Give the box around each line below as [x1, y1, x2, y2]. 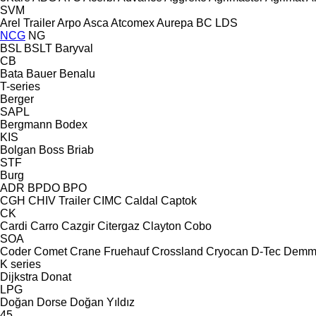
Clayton [142, 219, 181, 232]
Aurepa [157, 16, 193, 29]
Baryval [55, 42, 93, 54]
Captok [161, 194, 197, 207]
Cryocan [206, 245, 248, 257]
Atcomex [111, 16, 154, 29]
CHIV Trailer [28, 194, 90, 207]
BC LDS [196, 16, 238, 29]
